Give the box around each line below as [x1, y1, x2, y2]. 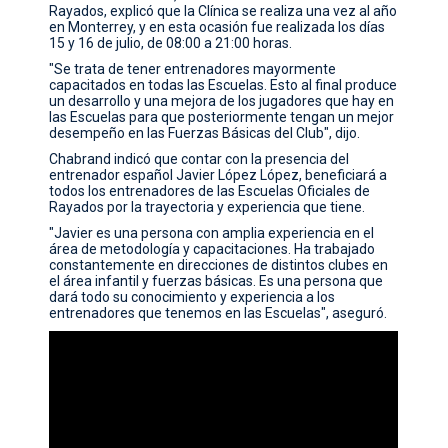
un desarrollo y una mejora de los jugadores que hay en [49, 93, 395, 109]
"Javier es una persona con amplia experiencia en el [49, 225, 375, 241]
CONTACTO [25, 14, 86, 42]
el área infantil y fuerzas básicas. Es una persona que [49, 273, 384, 289]
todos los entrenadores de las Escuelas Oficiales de [49, 183, 371, 199]
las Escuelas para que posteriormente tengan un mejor [49, 109, 395, 125]
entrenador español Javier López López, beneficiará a [49, 167, 388, 183]
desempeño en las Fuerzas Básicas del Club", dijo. [49, 125, 361, 141]
